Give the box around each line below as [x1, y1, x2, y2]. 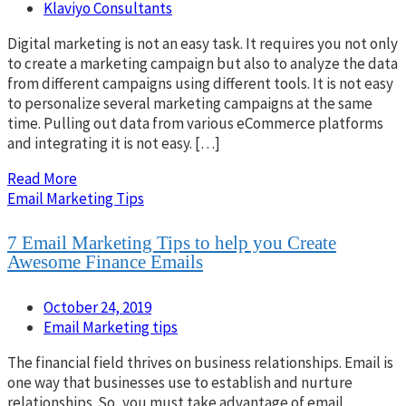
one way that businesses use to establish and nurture [7, 372, 353, 392]
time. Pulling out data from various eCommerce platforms [7, 112, 383, 133]
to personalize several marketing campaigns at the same [7, 92, 372, 113]
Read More [7, 168, 77, 188]
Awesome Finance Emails [7, 250, 203, 273]
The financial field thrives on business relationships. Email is [7, 352, 393, 372]
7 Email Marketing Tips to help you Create [7, 231, 336, 254]
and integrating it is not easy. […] [7, 132, 220, 153]
